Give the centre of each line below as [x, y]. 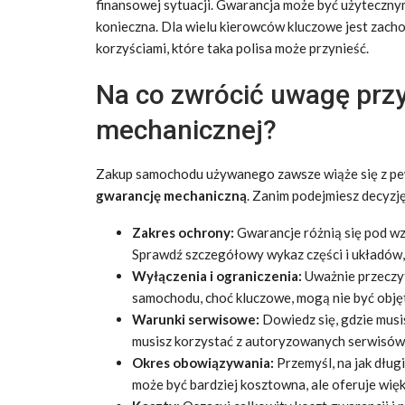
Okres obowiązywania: [203, 362]
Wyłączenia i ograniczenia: [217, 275]
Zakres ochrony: [183, 232]
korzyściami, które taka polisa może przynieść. [232, 47]
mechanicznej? [186, 129]
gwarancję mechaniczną [171, 195]
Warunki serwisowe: [196, 319]
